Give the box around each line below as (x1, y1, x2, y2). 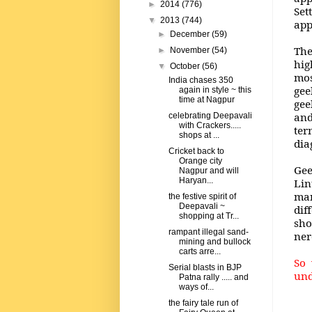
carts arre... (178, 247, 221, 257)
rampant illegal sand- (168, 227, 249, 237)
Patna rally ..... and (178, 272, 249, 283)
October (170, 61, 203, 72)
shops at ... (178, 130, 219, 141)
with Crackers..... (178, 120, 241, 131)
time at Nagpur (178, 95, 235, 105)
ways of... (178, 282, 214, 292)
